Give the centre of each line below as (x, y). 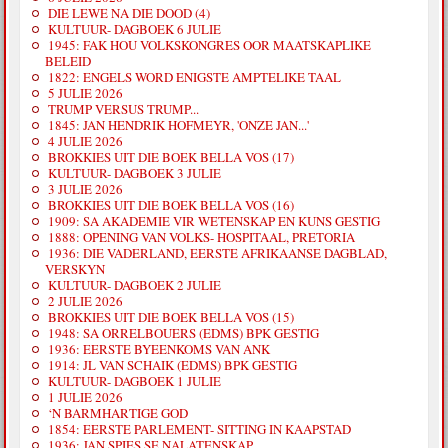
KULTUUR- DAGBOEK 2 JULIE (135, 285)
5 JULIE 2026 (86, 93)
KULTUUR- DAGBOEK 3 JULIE (135, 173)
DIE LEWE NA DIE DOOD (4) (129, 13)
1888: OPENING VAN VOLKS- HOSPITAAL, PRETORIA (202, 237)
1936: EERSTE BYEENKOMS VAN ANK (159, 349)
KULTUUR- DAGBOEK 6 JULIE (135, 29)
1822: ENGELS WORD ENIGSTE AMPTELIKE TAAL (195, 77)
